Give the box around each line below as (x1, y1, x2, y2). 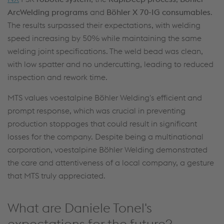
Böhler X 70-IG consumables (106, 7, 210, 17)
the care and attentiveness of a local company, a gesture (7, 157, 214, 168)
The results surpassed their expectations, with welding (7, 20, 200, 30)
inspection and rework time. (7, 72, 107, 82)
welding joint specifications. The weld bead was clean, (7, 46, 203, 56)
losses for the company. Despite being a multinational (7, 131, 203, 142)
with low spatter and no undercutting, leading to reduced (7, 59, 213, 69)
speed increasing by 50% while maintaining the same (7, 33, 201, 43)
